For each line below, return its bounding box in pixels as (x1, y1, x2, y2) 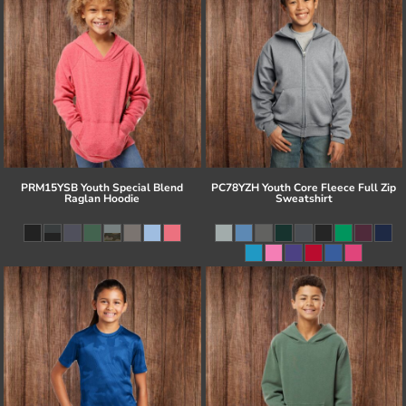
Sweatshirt (275, 191, 333, 207)
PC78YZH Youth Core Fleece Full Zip (211, 180, 397, 196)
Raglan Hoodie (64, 191, 140, 207)
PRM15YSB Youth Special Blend (21, 180, 184, 196)
